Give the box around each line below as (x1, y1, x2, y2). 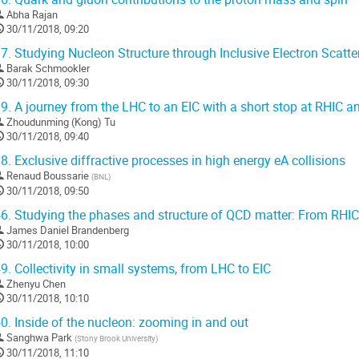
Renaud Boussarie (6, 168, 89, 184)
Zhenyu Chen (6, 276, 66, 292)
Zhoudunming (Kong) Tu (6, 115, 115, 130)
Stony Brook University (77, 333, 155, 345)
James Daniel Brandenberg (6, 223, 129, 238)
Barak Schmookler (6, 61, 90, 76)
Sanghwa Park (6, 330, 72, 345)
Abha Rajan (6, 7, 58, 22)
